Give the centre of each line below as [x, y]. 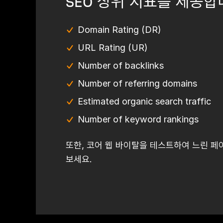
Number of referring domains [137, 83]
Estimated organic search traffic [144, 101]
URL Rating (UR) [113, 48]
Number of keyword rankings [138, 119]
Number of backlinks [121, 65]
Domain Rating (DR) [119, 30]
